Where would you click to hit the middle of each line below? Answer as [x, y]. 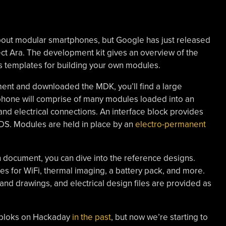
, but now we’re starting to [159, 217]
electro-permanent [170, 124]
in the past [91, 217]
